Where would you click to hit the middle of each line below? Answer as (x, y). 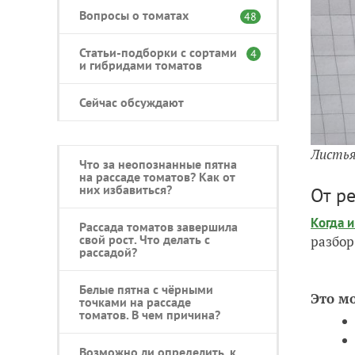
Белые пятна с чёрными (146, 289)
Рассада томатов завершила (158, 226)
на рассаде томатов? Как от (157, 176)
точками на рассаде (135, 302)
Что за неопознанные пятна (158, 164)
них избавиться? (126, 189)
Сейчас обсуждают (132, 102)
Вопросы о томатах (134, 15)
